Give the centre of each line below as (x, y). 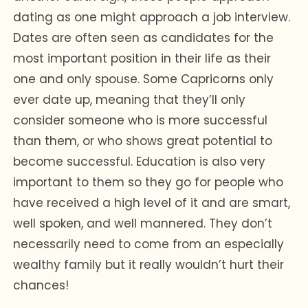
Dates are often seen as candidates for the (144, 37)
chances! (41, 285)
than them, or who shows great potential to (143, 141)
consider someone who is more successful (141, 120)
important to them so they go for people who (148, 182)
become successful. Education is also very (140, 161)
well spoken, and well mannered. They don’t (143, 223)
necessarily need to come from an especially (149, 244)
